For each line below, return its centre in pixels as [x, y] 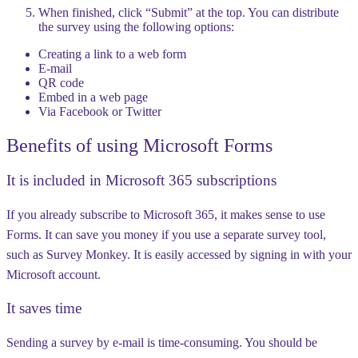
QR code [61, 82]
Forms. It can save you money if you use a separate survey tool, [166, 235]
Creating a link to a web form [112, 54]
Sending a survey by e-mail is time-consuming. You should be [162, 342]
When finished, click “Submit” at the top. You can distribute [189, 12]
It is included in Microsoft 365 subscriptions [141, 181]
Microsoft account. [54, 275]
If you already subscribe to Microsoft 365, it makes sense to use [166, 215]
